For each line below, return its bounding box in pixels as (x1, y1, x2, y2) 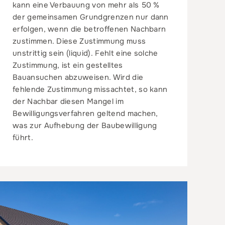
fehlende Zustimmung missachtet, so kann (12, 84, 168, 95)
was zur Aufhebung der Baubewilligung (12, 121, 157, 131)
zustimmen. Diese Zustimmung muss (12, 36, 146, 47)
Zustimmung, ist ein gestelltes (12, 60, 123, 71)
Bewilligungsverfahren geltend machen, (12, 108, 158, 119)
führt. (12, 133, 33, 143)
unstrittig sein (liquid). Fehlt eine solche (12, 48, 158, 59)
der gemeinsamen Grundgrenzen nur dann (12, 12, 169, 23)
